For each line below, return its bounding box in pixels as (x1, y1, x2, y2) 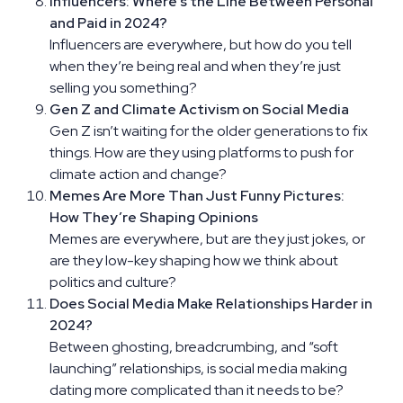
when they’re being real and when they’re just (49, 56, 341, 76)
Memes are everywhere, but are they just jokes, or (49, 228, 365, 248)
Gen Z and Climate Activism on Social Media (49, 99, 349, 119)
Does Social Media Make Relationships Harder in (49, 293, 372, 313)
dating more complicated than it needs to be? (49, 380, 344, 399)
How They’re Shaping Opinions (49, 207, 258, 227)
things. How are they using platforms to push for (49, 142, 354, 162)
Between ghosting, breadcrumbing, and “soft (49, 336, 338, 356)
